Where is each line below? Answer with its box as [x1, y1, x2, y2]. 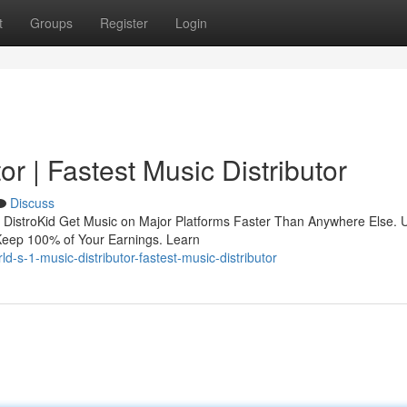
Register [100, 14, 148, 32]
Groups [30, 14, 73, 32]
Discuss [10, 194, 55, 212]
